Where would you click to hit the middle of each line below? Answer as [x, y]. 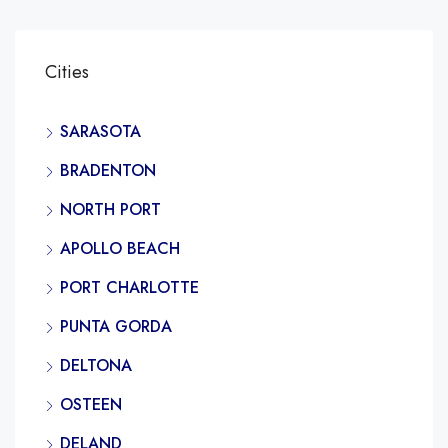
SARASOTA [100, 131]
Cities [67, 71]
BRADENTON [108, 170]
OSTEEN [91, 404]
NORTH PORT [110, 209]
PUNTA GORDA [116, 326]
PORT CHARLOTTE [129, 287]
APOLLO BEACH [120, 248]
